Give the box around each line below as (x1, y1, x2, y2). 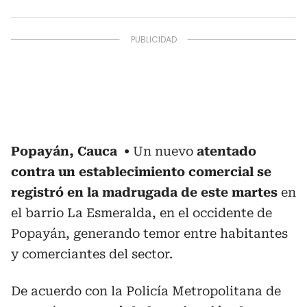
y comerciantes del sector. (11, 247, 173, 261)
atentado (197, 144, 256, 158)
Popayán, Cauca (11, 144, 121, 158)
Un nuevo (133, 144, 197, 158)
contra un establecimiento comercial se (11, 164, 271, 179)
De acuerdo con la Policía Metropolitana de (11, 284, 281, 298)
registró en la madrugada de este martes (11, 185, 278, 199)
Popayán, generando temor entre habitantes (11, 226, 288, 241)
